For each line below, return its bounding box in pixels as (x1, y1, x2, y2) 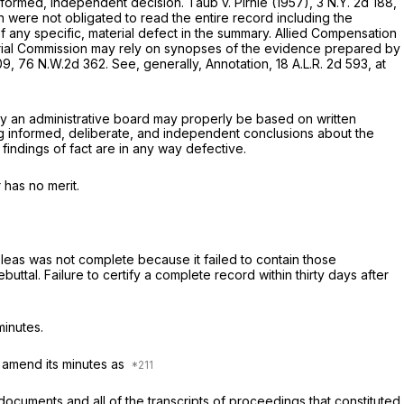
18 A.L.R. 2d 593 (276, 55, 368, 71)
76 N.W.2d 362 (18, 55, 106, 71)
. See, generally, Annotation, (106, 55, 276, 71)
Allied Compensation (275, 24, 397, 41)
